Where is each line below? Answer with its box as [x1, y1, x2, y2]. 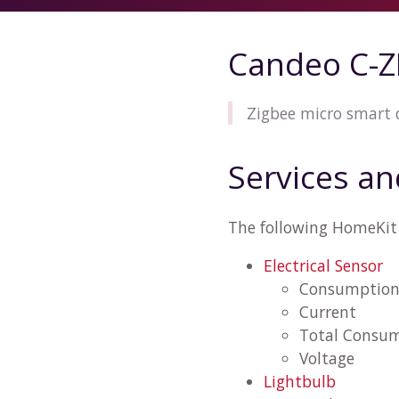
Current [299, 301, 356, 323]
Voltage [299, 347, 354, 370]
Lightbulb [264, 370, 336, 393]
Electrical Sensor [264, 255, 383, 277]
